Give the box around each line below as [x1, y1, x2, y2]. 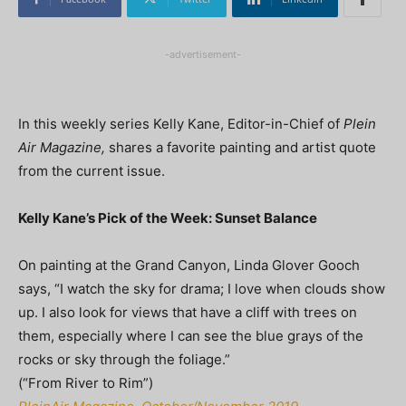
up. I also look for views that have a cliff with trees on [18, 303, 357, 321]
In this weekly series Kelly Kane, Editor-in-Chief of [18, 114, 343, 132]
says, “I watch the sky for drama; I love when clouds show [18, 279, 385, 297]
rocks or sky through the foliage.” [18, 350, 230, 368]
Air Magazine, [18, 138, 105, 156]
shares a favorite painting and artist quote [105, 138, 376, 156]
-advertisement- [165, 47, 241, 61]
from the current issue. [18, 161, 165, 179]
